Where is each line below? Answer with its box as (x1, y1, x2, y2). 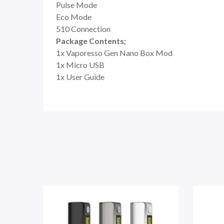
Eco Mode (56, 12, 91, 21)
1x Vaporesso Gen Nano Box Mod (56, 48, 172, 57)
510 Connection (56, 24, 110, 33)
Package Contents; (56, 36, 126, 45)
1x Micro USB (56, 60, 104, 69)
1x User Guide (56, 72, 104, 81)
